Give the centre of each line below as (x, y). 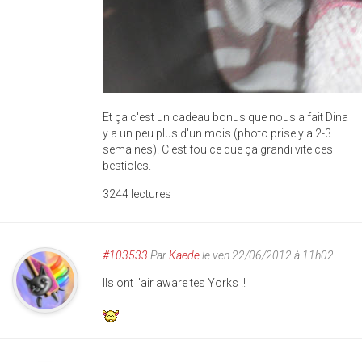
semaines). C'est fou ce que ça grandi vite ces (218, 149)
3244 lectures (137, 194)
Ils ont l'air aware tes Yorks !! (174, 283)
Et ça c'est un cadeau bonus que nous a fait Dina (225, 117)
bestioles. (127, 166)
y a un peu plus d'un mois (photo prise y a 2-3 (217, 133)
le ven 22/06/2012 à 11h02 (267, 255)
